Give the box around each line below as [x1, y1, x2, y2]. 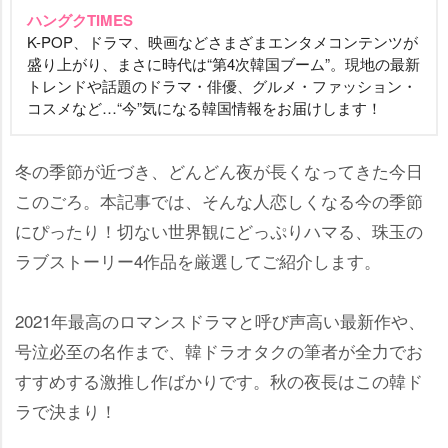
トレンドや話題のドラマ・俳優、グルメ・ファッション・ [27, 74, 417, 96]
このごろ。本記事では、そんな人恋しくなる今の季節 [15, 187, 423, 213]
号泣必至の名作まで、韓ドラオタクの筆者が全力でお [15, 337, 423, 363]
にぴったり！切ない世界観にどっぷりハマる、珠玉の [15, 217, 423, 243]
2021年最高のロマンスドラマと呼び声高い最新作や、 [15, 307, 425, 333]
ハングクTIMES [27, 8, 133, 31]
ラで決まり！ [15, 397, 117, 423]
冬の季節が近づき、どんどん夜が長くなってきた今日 [15, 157, 423, 183]
